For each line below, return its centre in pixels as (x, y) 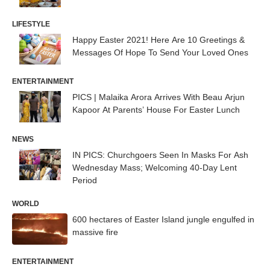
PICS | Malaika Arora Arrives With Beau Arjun (159, 97)
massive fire (95, 232)
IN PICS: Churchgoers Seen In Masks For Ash (160, 155)
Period (85, 180)
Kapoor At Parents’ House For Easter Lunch (156, 110)
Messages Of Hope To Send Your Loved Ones (160, 52)
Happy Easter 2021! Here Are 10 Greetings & (159, 39)
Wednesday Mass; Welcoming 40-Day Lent (155, 168)
